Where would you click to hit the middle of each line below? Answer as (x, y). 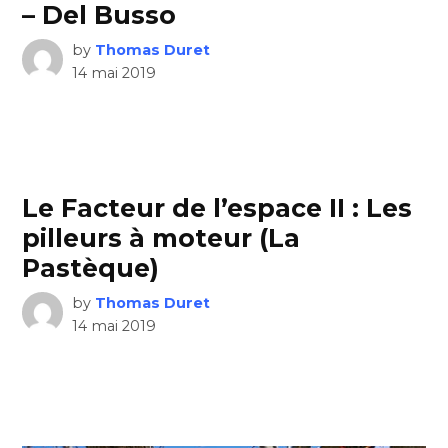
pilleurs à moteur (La (161, 238)
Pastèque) (91, 268)
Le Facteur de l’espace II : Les (217, 208)
